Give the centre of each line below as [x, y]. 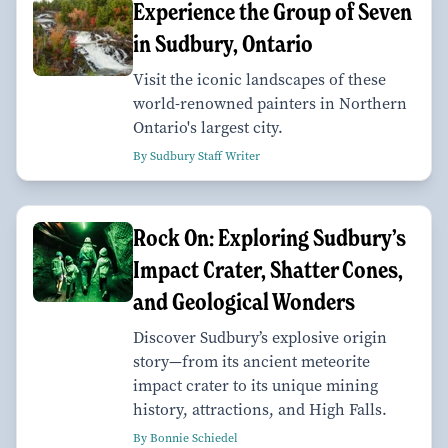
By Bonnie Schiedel [185, 437]
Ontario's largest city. [208, 127]
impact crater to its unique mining [255, 385]
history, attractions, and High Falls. [260, 409]
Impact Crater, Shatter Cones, [268, 269]
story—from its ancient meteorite [251, 361]
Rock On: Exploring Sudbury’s [269, 237]
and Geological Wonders [244, 301]
